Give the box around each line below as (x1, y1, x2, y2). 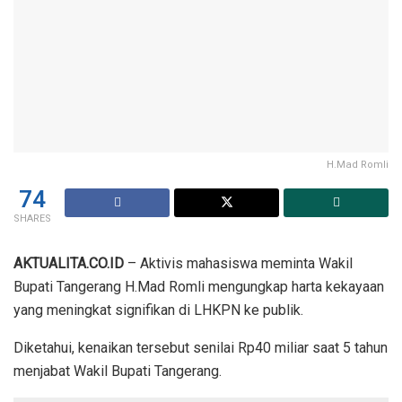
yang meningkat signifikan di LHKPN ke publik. (13, 301, 303, 319)
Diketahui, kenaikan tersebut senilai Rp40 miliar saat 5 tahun (13, 338, 388, 356)
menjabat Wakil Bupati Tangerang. (13, 362, 222, 380)
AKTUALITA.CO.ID (13, 254, 124, 272)
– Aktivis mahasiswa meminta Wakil (124, 254, 353, 272)
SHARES (13, 210, 51, 226)
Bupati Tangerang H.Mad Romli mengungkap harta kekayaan (13, 277, 384, 295)
